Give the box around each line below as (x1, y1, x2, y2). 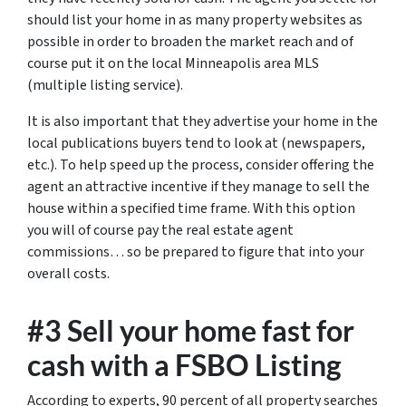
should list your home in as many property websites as (27, 10, 362, 30)
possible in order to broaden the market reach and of (27, 32, 353, 52)
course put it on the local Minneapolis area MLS (27, 53, 319, 73)
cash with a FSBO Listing (27, 347, 342, 382)
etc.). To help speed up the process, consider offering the (27, 155, 374, 175)
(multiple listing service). (27, 75, 183, 95)
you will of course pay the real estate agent (27, 220, 294, 240)
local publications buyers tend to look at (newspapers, (27, 133, 365, 153)
